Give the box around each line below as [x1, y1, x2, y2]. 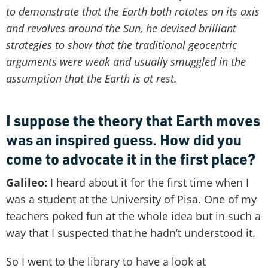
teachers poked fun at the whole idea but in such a [6, 208, 261, 223]
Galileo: [6, 175, 47, 190]
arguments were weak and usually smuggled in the [6, 54, 246, 69]
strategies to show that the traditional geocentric [6, 37, 237, 52]
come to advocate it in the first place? [6, 148, 255, 168]
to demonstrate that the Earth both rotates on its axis [6, 4, 260, 19]
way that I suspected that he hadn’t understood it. [6, 225, 255, 240]
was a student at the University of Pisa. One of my [6, 191, 257, 206]
